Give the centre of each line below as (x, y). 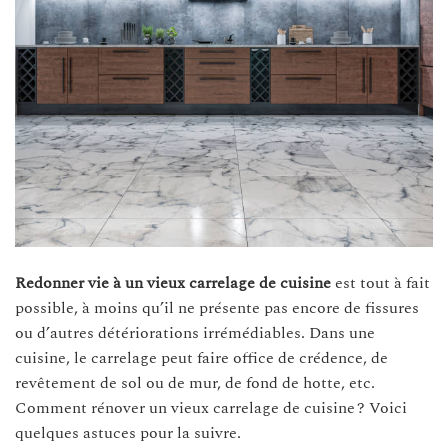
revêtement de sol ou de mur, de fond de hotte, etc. (195, 382)
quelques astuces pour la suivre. (128, 432)
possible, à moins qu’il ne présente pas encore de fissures (217, 307)
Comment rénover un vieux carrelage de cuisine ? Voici (211, 407)
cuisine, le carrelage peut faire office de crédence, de (201, 357)
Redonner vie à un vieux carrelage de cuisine (175, 282)
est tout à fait (382, 282)
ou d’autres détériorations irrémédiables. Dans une (195, 332)
